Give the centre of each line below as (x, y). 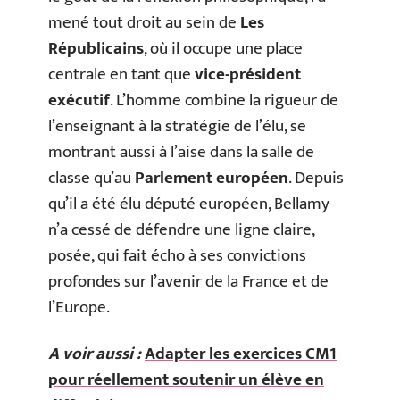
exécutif (79, 100)
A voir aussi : (95, 354)
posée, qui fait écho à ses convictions (177, 256)
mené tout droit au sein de (144, 23)
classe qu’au (92, 178)
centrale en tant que (121, 75)
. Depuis (316, 178)
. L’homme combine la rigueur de (224, 100)
